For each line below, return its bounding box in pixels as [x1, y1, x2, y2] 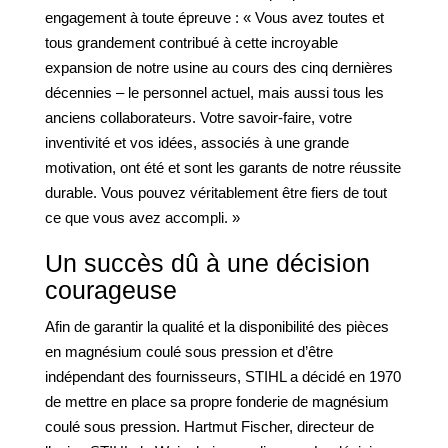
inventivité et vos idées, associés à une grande [45, 134, 349, 151]
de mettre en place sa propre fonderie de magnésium [45, 393, 389, 410]
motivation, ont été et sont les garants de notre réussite [45, 159, 401, 176]
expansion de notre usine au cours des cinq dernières [45, 59, 393, 76]
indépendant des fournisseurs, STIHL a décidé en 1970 [45, 368, 401, 385]
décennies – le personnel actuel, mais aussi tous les [45, 84, 384, 101]
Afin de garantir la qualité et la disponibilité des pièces [45, 318, 389, 335]
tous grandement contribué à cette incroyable [45, 34, 338, 51]
